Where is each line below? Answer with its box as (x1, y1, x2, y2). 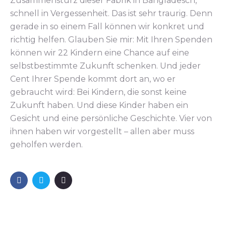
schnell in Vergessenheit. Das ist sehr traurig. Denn (10, 9, 212, 18)
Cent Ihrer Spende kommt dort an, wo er (10, 74, 176, 84)
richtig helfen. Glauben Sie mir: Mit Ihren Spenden (10, 35, 212, 44)
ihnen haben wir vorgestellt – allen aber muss (10, 127, 194, 136)
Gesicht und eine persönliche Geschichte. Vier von (10, 114, 212, 123)
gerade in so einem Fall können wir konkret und (10, 22, 204, 31)
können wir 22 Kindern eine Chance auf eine (10, 48, 189, 58)
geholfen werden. (10, 140, 83, 149)
